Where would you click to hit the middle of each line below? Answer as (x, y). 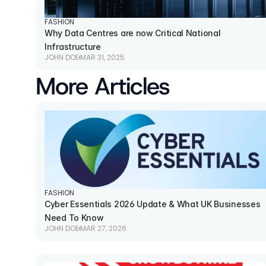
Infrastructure (73, 47)
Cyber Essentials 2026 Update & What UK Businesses (153, 204)
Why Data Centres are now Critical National (133, 33)
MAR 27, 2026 (103, 229)
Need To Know (74, 218)
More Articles (103, 86)
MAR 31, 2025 (102, 58)
